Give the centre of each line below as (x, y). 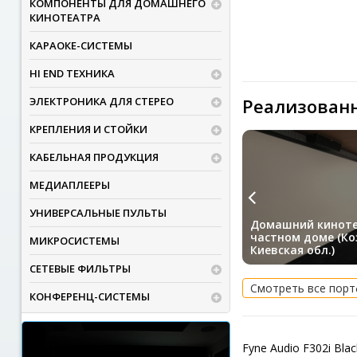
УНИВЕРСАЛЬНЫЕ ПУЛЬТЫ (98, 213)
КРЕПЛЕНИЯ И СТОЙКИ (88, 129)
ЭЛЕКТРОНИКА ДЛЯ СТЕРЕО (101, 101)
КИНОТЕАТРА (65, 18)
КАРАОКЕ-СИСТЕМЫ (80, 45)
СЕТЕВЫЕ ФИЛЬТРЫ (80, 269)
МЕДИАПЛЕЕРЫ (69, 185)
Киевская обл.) (292, 250)
